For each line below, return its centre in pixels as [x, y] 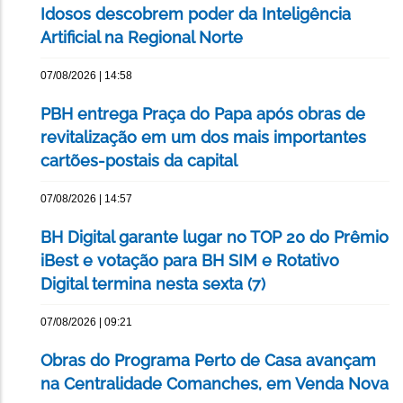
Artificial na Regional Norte [142, 38]
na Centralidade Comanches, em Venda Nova [215, 384]
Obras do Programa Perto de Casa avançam [208, 361]
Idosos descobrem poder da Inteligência [196, 14]
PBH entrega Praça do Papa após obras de [203, 114]
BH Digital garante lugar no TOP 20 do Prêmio [215, 237]
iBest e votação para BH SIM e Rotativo [190, 261]
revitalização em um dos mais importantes [203, 138]
